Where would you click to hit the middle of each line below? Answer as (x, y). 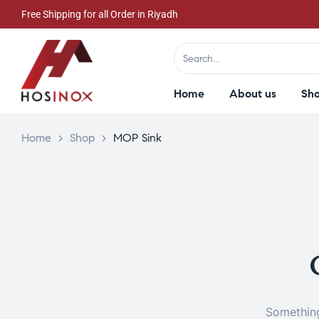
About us (252, 94)
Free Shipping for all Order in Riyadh (100, 14)
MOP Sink (137, 138)
